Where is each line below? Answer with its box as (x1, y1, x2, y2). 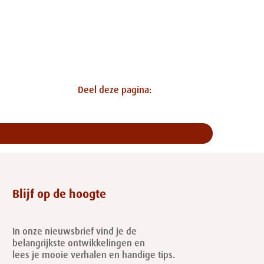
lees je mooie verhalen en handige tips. (12, 253, 175, 263)
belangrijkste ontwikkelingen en (12, 241, 145, 251)
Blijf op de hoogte (12, 191, 106, 203)
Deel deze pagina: (25, 85, 99, 95)
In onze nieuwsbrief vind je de (12, 229, 137, 239)
